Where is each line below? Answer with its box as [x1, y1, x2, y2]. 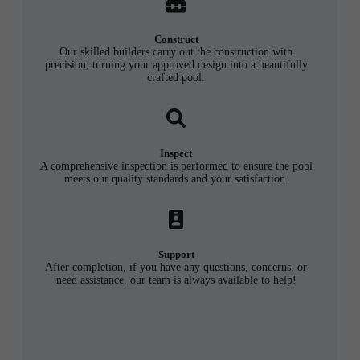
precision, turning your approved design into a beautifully [44, 59, 308, 72]
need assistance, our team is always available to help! [55, 274, 297, 287]
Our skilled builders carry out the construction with [59, 46, 292, 59]
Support [157, 248, 194, 261]
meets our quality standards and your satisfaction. [63, 173, 288, 186]
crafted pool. [147, 72, 205, 84]
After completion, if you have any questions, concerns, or [45, 261, 307, 274]
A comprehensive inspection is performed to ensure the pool [39, 160, 313, 173]
